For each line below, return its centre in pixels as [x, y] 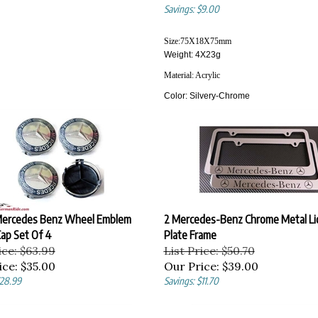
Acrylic [207, 72]
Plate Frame [190, 231]
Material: [179, 72]
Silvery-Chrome [219, 92]
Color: [176, 92]
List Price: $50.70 [209, 247]
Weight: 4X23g [192, 51]
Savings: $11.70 [191, 277]
